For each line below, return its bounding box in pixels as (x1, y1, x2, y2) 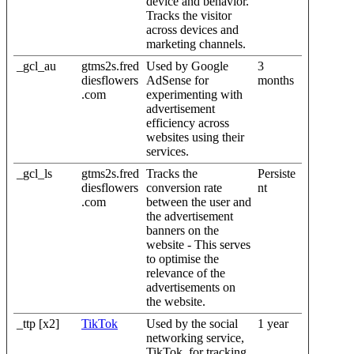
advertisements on (146, 280, 235, 294)
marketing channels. (146, 36, 246, 51)
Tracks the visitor (146, 8, 232, 22)
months (258, 73, 294, 87)
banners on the (146, 223, 219, 237)
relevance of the (146, 265, 225, 280)
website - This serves (146, 237, 250, 251)
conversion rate (146, 180, 222, 194)
